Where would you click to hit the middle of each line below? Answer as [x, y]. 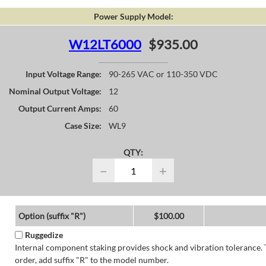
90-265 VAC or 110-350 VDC [163, 74]
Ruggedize [44, 235]
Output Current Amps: [60, 109]
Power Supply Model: [133, 16]
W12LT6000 [105, 44]
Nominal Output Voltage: [55, 91]
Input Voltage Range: [64, 74]
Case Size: [83, 126]
